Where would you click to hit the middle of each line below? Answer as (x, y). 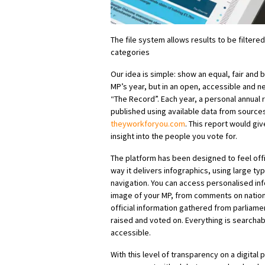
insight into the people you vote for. (174, 136)
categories (130, 52)
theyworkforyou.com (148, 124)
